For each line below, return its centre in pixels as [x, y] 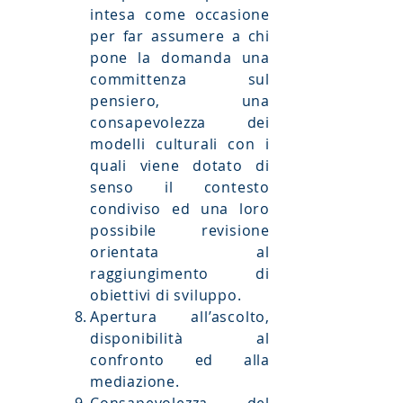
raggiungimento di [180, 273]
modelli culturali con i [180, 144]
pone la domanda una [180, 58]
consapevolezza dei [180, 122]
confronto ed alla [180, 360]
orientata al [180, 252]
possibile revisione [180, 230]
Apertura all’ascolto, [180, 317]
